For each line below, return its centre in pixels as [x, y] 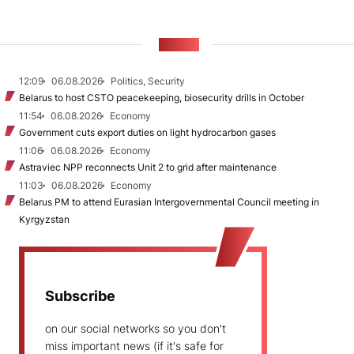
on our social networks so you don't [136, 328]
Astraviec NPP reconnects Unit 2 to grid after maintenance [148, 167]
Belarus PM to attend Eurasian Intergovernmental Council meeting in [169, 202]
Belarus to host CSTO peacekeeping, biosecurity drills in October [162, 98]
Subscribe [80, 296]
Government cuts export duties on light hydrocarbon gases [147, 132]
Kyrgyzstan [44, 219]
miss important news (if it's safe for [134, 346]
